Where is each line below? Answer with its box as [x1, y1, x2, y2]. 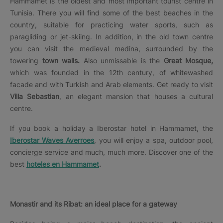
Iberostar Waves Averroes [10, 135, 95, 144]
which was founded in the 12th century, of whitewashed [10, 68, 213, 77]
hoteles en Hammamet [26, 159, 99, 168]
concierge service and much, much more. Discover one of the [10, 147, 213, 156]
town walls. [42, 56, 84, 65]
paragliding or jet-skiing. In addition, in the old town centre [10, 32, 213, 41]
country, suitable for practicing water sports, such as [10, 20, 213, 29]
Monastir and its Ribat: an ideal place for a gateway [10, 199, 179, 208]
